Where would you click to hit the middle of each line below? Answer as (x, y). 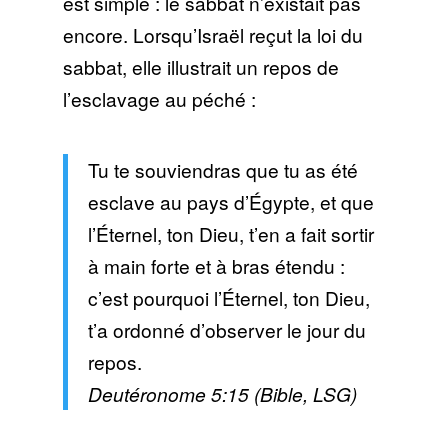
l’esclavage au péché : (159, 99)
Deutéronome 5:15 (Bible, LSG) (222, 394)
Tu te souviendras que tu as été (222, 170)
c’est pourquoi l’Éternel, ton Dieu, (228, 298)
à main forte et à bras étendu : (216, 266)
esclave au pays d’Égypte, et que (230, 202)
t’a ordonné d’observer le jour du (226, 330)
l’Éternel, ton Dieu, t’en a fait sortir (230, 234)
